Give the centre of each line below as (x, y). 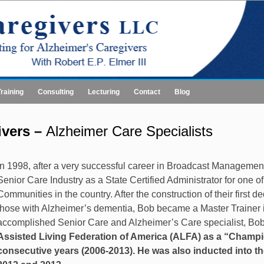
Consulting (56, 92)
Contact (147, 92)
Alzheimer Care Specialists (129, 131)
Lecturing (104, 92)
